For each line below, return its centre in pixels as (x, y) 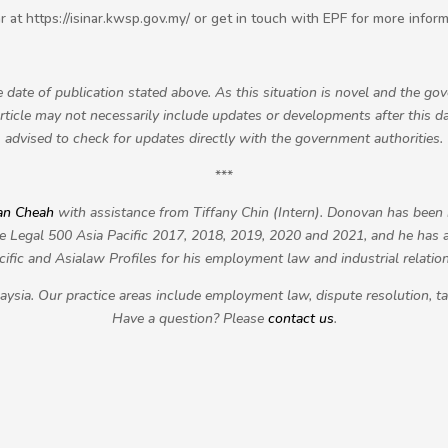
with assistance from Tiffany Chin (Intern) (188, 212)
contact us (300, 318)
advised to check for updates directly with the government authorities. (224, 138)
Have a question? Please (189, 318)
